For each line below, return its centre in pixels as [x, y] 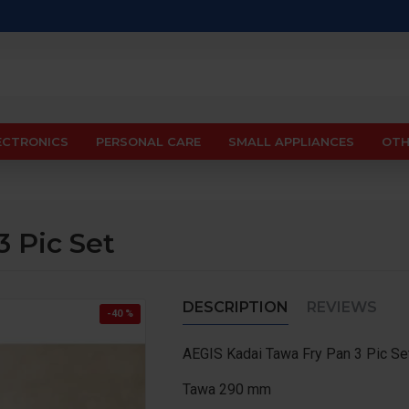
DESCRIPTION [236, 307]
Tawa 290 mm [227, 389]
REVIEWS [342, 307]
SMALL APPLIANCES [291, 141]
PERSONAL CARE [148, 141]
